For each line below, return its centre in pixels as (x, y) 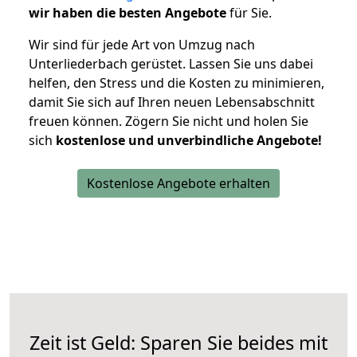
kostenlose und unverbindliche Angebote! (189, 141)
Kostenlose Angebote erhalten (178, 184)
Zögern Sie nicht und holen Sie (217, 122)
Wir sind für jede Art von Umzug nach (142, 45)
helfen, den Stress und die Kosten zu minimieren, (177, 83)
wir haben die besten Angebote (127, 13)
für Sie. (249, 13)
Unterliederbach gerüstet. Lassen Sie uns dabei (171, 64)
